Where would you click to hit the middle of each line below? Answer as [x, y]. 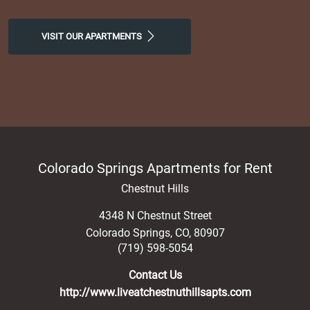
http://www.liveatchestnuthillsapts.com [155, 292]
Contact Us [155, 275]
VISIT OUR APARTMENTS [93, 36]
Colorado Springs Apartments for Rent [155, 168]
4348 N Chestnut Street [155, 215]
